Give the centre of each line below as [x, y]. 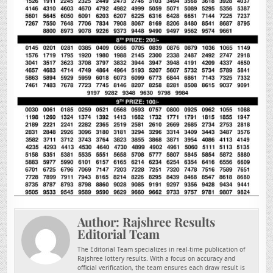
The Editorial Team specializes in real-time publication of [161, 250]
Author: [100, 222]
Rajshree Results [169, 222]
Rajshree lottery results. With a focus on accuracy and [157, 259]
